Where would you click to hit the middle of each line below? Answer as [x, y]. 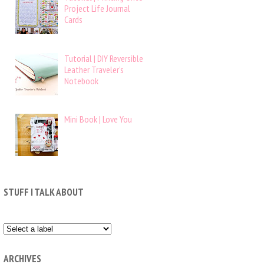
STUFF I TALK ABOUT [44, 192]
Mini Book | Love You [98, 119]
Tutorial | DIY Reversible [104, 58]
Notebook [82, 80]
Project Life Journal [98, 9]
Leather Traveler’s [94, 69]
